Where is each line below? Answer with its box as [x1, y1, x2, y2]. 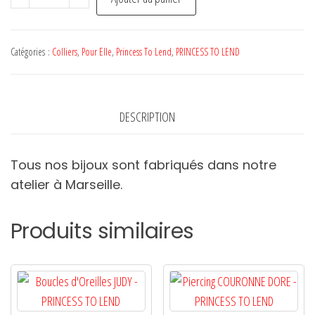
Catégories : [11, 45, 52, 59]
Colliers [52, 45, 77, 59]
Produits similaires [11, 216, 194, 246]
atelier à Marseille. [11, 175, 122, 193]
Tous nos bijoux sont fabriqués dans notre [11, 155, 276, 174]
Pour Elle [82, 45, 112, 59]
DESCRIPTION [119, 108, 175, 126]
